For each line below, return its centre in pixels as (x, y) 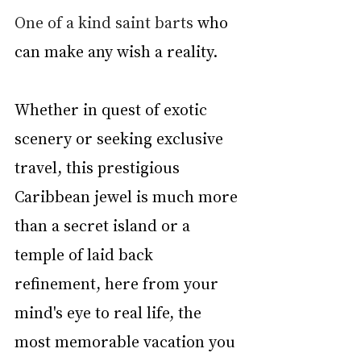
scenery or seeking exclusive (121, 138)
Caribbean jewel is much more (128, 196)
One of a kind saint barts (104, 22)
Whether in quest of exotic (113, 109)
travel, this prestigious (99, 167)
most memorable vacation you (127, 341)
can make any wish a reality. (116, 51)
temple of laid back (86, 254)
